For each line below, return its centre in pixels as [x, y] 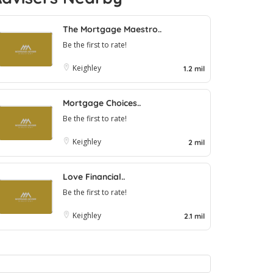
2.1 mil [194, 216]
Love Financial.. [94, 176]
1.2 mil [194, 68]
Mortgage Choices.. [102, 103]
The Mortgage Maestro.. [112, 29]
